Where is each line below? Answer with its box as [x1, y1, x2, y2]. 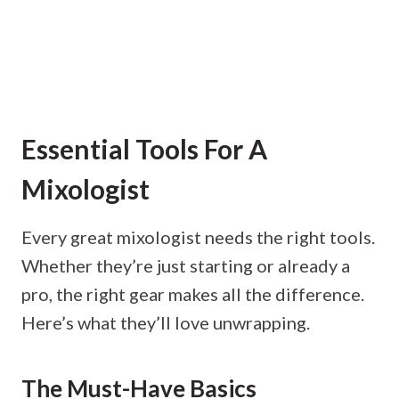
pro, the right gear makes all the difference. [21, 282, 364, 305]
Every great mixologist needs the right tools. [21, 225, 375, 248]
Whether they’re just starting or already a [21, 254, 350, 276]
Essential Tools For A [21, 132, 267, 165]
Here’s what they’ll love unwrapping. [21, 311, 310, 333]
